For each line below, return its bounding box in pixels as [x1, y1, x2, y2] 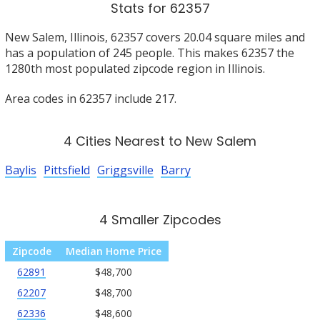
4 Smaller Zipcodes [99, 211, 221, 229]
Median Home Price [65, 244, 161, 258]
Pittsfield [43, 162, 90, 178]
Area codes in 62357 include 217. [4, 91, 176, 106]
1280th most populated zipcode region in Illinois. [4, 61, 265, 76]
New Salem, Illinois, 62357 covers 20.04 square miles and [4, 29, 305, 45]
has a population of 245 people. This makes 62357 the [4, 45, 294, 61]
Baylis [4, 162, 36, 178]
